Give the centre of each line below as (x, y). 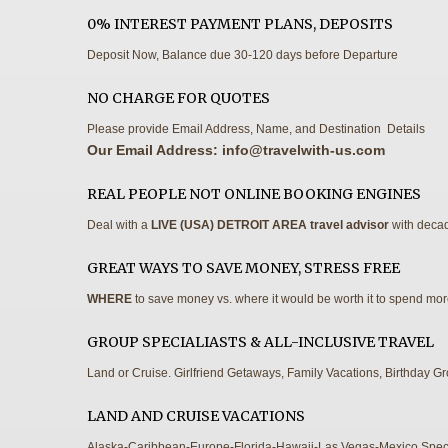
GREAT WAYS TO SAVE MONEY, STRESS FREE (243, 267)
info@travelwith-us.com (303, 149)
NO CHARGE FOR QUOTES (178, 97)
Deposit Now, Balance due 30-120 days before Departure (242, 54)
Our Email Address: (154, 149)
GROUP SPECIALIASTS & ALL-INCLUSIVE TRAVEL (260, 341)
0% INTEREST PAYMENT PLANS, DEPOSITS (240, 23)
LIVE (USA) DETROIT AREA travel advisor (270, 224)
